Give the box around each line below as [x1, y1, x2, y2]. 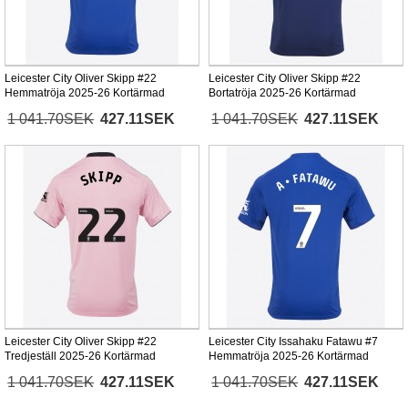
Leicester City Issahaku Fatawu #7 [209, 335, 378, 349]
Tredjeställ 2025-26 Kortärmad [5, 350, 156, 363]
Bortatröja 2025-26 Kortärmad [209, 87, 356, 100]
